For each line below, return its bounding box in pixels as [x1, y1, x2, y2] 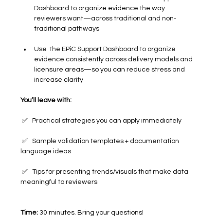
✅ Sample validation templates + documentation [20, 138, 181, 145]
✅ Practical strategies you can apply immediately [20, 117, 182, 124]
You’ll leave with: [20, 97, 72, 104]
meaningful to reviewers [20, 179, 98, 185]
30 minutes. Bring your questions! [144, 209, 157, 216]
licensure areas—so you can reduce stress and [34, 66, 187, 73]
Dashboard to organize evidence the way [34, 5, 167, 12]
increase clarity [34, 76, 84, 83]
